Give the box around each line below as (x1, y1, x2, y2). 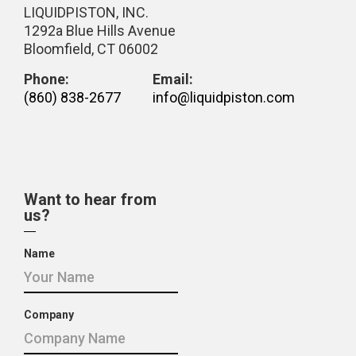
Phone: (24, 70, 69, 87)
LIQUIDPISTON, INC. (24, 3, 149, 21)
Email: (153, 70, 193, 87)
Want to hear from (24, 189, 157, 209)
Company (24, 308, 74, 321)
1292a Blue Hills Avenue (24, 21, 176, 39)
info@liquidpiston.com (153, 88, 295, 106)
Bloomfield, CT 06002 (24, 40, 158, 57)
